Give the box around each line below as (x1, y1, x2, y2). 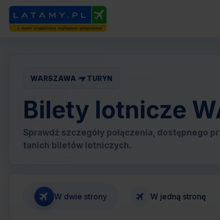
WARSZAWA (30, 74, 76, 82)
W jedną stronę (150, 191, 206, 201)
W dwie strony (54, 191, 107, 201)
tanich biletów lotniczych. (23, 140, 132, 150)
